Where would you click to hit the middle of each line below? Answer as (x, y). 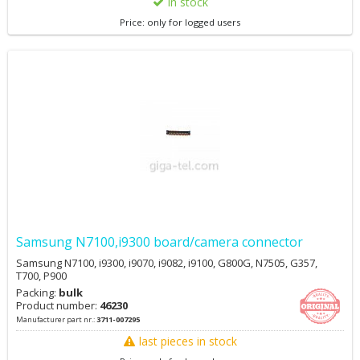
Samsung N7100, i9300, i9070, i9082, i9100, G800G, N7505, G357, (167, 263)
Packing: (37, 292)
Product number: (58, 305)
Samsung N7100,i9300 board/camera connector (160, 242)
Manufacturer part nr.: (56, 319)
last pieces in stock (188, 341)
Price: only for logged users (180, 22)
